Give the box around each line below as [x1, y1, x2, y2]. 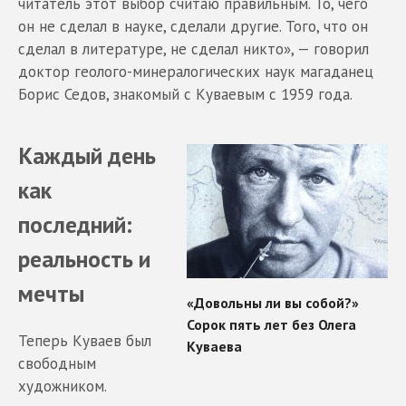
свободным [18, 353, 96, 373]
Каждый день [18, 140, 156, 170]
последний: [18, 208, 132, 239]
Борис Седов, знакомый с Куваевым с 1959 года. [18, 83, 353, 104]
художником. [18, 375, 107, 396]
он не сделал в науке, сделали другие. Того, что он [18, 15, 368, 36]
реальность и [18, 243, 150, 274]
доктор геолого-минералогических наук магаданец [18, 61, 373, 82]
